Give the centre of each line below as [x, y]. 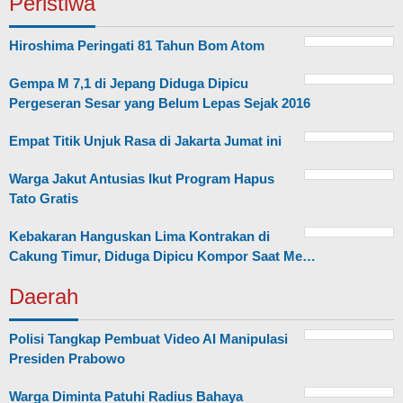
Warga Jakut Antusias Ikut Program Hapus [142, 179]
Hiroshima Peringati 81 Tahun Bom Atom [137, 46]
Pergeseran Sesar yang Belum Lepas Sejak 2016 [160, 103]
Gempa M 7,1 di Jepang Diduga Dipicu [129, 84]
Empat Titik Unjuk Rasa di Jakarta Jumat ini [145, 141]
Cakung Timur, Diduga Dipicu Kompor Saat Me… [162, 256]
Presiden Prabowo [67, 359]
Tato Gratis [44, 199]
